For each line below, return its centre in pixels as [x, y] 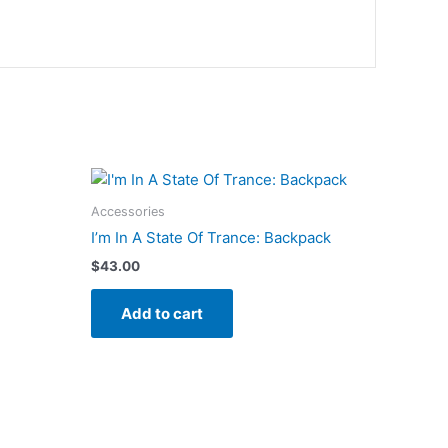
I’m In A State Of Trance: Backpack [211, 238]
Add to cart [162, 314]
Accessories [128, 211]
